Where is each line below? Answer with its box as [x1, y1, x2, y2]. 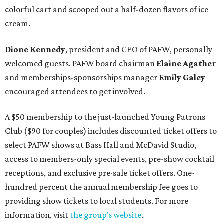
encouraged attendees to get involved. [5, 86, 145, 97]
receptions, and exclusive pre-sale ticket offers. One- [5, 168, 195, 178]
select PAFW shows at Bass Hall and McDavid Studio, [5, 140, 196, 150]
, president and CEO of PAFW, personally [65, 44, 212, 55]
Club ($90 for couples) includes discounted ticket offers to [5, 126, 217, 136]
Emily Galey [159, 72, 205, 83]
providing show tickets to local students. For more [5, 196, 188, 206]
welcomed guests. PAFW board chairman [5, 58, 156, 69]
